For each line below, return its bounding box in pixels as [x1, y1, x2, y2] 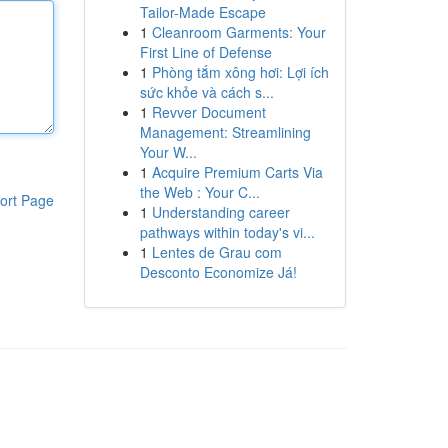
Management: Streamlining [139, 122, 311, 142]
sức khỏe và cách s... [139, 82, 274, 102]
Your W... [139, 142, 197, 162]
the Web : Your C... [139, 182, 260, 202]
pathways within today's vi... [139, 222, 315, 242]
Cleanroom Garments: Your [151, 22, 326, 42]
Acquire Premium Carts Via [151, 162, 323, 182]
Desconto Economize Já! [139, 262, 297, 282]
